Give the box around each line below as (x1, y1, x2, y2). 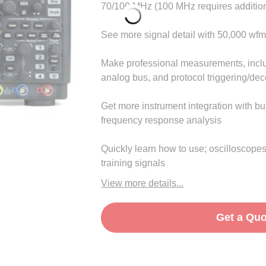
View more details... (101, 178, 184, 188)
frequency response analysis (101, 115, 222, 125)
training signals (101, 157, 166, 168)
